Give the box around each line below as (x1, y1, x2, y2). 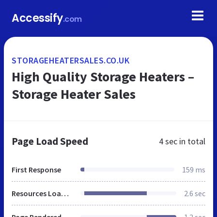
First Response (12, 165, 61, 174)
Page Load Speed (12, 135, 88, 148)
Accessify (12, 11, 63, 26)
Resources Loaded (61, 188, 69, 198)
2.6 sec (184, 188, 205, 198)
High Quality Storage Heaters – (12, 68, 194, 85)
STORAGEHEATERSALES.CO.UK (12, 55, 129, 66)
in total (177, 136, 205, 147)
